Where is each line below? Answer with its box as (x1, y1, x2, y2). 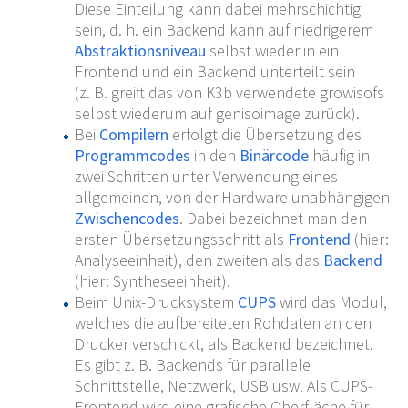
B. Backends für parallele (138, 354, 311, 376)
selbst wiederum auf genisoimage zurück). (74, 103, 360, 125)
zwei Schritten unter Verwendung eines (74, 166, 338, 188)
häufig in (308, 145, 370, 167)
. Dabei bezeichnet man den (178, 208, 367, 229)
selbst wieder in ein (205, 40, 339, 62)
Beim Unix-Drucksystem (74, 291, 238, 313)
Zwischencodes (74, 208, 179, 229)
